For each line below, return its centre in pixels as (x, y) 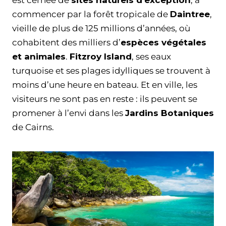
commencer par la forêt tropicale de (91, 14)
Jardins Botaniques (169, 113)
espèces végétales (163, 43)
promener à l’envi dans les (69, 113)
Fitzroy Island (101, 57)
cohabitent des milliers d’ (66, 43)
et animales (39, 57)
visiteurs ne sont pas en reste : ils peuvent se (105, 99)
